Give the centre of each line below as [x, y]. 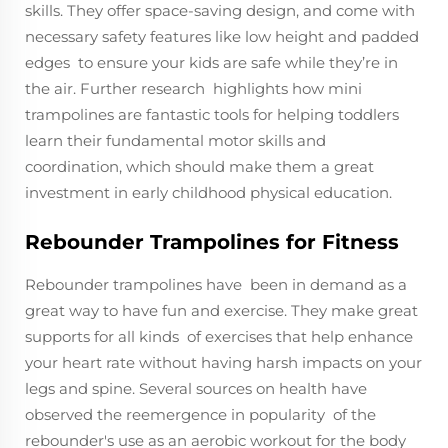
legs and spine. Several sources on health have [196, 388]
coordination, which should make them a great [199, 166]
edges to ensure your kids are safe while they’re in [211, 62]
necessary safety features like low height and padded [222, 36]
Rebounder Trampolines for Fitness [212, 241]
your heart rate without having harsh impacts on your [223, 362]
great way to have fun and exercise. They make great [221, 310]
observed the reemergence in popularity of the [200, 414]
